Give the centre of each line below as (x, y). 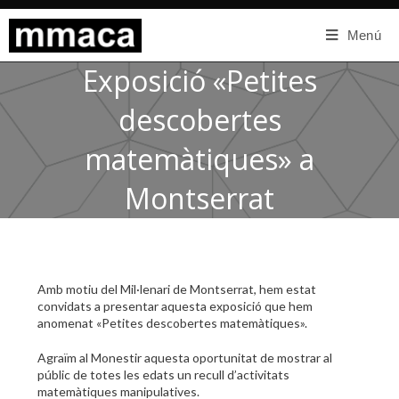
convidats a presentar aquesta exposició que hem (175, 306)
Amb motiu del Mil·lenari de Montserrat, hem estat (177, 289)
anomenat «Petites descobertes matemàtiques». (173, 323)
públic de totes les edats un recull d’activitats (164, 375)
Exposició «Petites (199, 81)
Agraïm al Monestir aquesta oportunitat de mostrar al (185, 358)
